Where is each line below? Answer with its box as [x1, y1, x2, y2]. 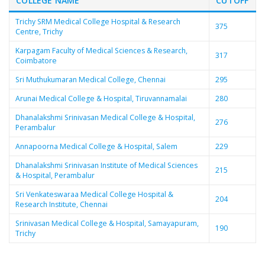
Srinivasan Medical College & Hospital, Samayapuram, [15, 218, 199, 228]
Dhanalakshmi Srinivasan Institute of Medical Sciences [15, 160, 198, 170]
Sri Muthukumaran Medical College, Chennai [15, 74, 166, 85]
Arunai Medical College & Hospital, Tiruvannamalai [15, 93, 187, 104]
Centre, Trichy [15, 26, 63, 37]
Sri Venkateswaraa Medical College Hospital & [15, 189, 173, 199]
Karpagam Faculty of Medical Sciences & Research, [15, 45, 188, 56]
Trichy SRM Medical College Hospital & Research [15, 16, 180, 27]
